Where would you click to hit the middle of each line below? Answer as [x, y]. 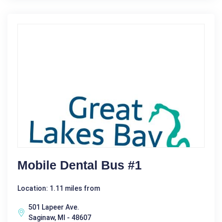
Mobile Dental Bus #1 [80, 165]
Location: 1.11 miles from [59, 188]
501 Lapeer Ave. [54, 207]
